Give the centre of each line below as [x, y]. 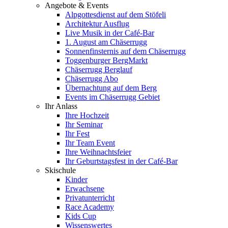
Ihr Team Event [90, 142]
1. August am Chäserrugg [106, 42]
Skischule [60, 170]
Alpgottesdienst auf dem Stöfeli [116, 14]
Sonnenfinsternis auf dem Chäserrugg [125, 51]
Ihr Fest [77, 133]
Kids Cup [81, 216]
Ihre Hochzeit [87, 115]
